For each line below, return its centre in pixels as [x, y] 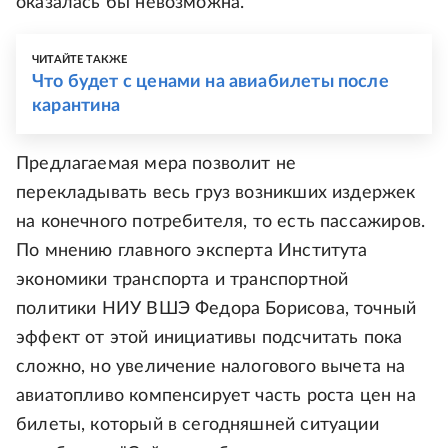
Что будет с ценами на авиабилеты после [210, 82]
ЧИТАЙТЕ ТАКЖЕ [80, 60]
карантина [76, 106]
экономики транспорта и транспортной [182, 280]
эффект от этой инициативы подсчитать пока [209, 338]
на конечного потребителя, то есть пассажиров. [221, 222]
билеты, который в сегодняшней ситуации [197, 425]
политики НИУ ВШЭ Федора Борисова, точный [216, 309]
